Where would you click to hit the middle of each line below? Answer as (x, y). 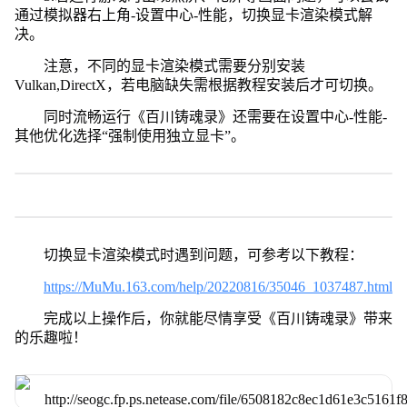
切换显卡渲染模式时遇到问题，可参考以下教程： (203, 254)
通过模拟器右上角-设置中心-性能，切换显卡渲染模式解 (193, 15)
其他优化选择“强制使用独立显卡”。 (129, 135)
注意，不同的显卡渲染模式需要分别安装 (174, 65)
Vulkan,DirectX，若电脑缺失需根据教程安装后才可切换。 (198, 84)
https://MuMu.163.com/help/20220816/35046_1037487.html (218, 286)
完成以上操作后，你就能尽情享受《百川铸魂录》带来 (218, 318)
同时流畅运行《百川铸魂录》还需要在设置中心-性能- (215, 116)
